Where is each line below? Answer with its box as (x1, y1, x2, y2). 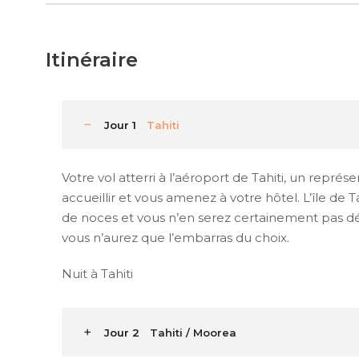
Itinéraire (46, 48, 138, 72)
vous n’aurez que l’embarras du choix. (62, 230, 289, 246)
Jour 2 (104, 326, 139, 340)
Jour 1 (104, 119, 136, 132)
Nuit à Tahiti (62, 266, 133, 282)
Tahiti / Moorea (150, 326, 236, 340)
